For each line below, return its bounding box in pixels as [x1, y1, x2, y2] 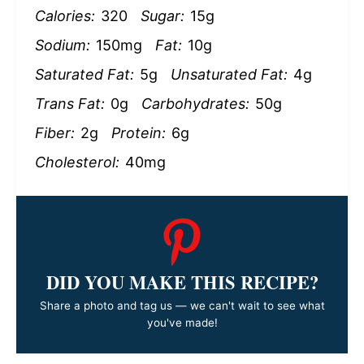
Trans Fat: [34, 95, 105, 113]
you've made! [146, 315, 218, 329]
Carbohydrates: [141, 95, 249, 113]
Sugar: [140, 7, 184, 25]
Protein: [110, 124, 166, 142]
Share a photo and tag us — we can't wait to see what [39, 298, 325, 312]
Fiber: [34, 124, 75, 142]
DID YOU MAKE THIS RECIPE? [45, 268, 318, 296]
